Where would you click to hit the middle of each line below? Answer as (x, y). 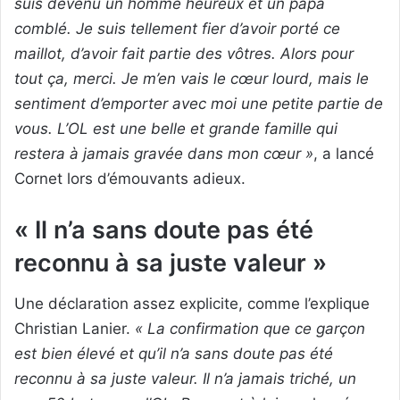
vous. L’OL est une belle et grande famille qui (176, 128)
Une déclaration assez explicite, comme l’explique (192, 304)
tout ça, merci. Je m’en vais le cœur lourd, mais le (192, 78)
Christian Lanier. (75, 329)
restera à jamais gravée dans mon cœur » (164, 153)
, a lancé (344, 153)
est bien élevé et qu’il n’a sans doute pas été (174, 354)
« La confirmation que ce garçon (250, 329)
